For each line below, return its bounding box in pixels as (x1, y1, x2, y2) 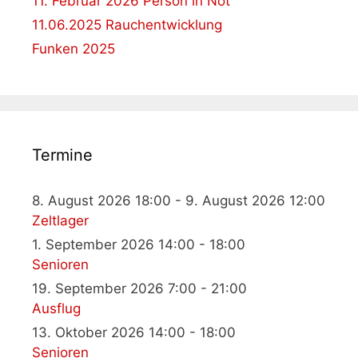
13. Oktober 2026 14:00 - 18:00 (32, 324, 236, 341)
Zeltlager (32, 213, 89, 229)
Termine (32, 145, 93, 165)
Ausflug (32, 300, 81, 317)
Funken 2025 (32, 41, 115, 58)
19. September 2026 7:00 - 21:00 (32, 280, 247, 297)
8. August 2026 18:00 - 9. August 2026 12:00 (32, 193, 325, 209)
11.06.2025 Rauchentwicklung (32, 17, 222, 34)
